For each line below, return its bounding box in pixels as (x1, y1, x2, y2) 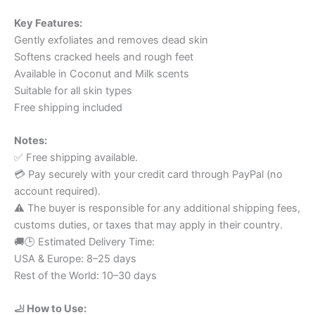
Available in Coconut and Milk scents (14, 67, 189, 80)
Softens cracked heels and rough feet (14, 50, 193, 63)
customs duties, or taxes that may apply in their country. (14, 219, 283, 231)
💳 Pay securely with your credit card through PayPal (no (14, 168, 283, 181)
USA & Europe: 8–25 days (14, 252, 136, 265)
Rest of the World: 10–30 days (14, 269, 157, 282)
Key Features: (14, 16, 82, 30)
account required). (14, 185, 101, 198)
